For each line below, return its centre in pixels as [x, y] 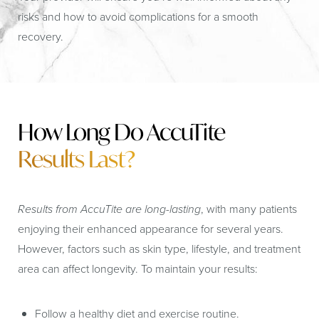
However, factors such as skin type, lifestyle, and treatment [159, 249]
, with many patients [249, 209]
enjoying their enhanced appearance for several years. [151, 229]
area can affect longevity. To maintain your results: [138, 269]
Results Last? [76, 159]
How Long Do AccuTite [121, 132]
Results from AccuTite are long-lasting [109, 209]
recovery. [41, 37]
